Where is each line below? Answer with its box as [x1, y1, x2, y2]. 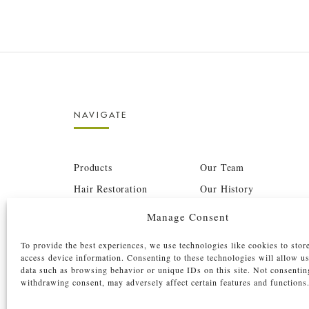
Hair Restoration [74, 181, 148, 195]
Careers [200, 224, 234, 238]
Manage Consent [147, 210, 230, 223]
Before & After [74, 203, 141, 217]
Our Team [200, 160, 245, 174]
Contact [74, 288, 108, 302]
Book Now [200, 288, 248, 302]
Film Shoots [200, 246, 255, 259]
